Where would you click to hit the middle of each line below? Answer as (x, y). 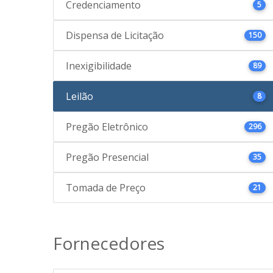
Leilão (80, 96)
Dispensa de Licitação (115, 35)
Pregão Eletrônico (107, 127)
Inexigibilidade (99, 66)
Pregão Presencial (107, 157)
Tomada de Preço (106, 188)
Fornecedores (109, 243)
